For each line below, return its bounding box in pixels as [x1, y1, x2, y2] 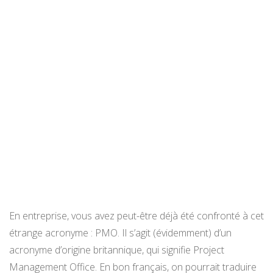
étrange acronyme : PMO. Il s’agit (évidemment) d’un [9, 226, 232, 240]
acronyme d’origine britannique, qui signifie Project [9, 243, 224, 257]
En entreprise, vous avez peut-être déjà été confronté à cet [9, 209, 264, 223]
